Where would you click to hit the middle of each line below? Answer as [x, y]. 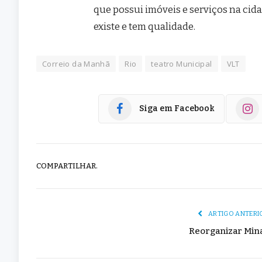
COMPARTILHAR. [67, 166]
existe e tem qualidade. [145, 26]
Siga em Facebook [177, 109]
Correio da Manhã [76, 63]
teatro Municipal [182, 63]
